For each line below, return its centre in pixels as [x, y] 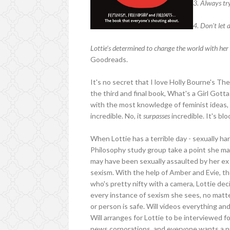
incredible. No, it [117, 116]
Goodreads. [109, 59]
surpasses [157, 116]
